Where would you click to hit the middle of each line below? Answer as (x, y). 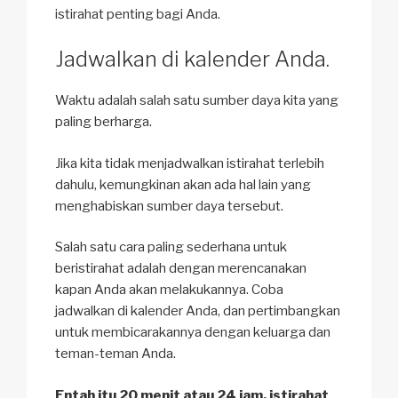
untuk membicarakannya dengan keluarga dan (193, 333)
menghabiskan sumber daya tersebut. (169, 206)
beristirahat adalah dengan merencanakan (181, 269)
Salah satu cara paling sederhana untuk (171, 247)
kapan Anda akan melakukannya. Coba (169, 290)
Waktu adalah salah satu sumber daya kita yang (197, 101)
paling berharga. (103, 122)
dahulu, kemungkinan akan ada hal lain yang (183, 184)
